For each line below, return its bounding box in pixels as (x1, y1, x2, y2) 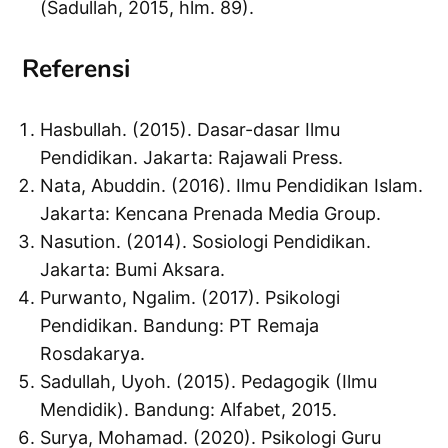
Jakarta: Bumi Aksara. (40, 259, 226, 281)
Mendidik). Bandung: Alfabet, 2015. (40, 399, 338, 421)
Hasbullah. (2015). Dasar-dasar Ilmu (40, 119, 341, 141)
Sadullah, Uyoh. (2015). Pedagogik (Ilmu (40, 371, 378, 393)
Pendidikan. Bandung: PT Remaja (40, 315, 320, 337)
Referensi (22, 52, 131, 87)
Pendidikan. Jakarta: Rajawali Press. (40, 147, 344, 169)
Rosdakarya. (40, 343, 146, 365)
